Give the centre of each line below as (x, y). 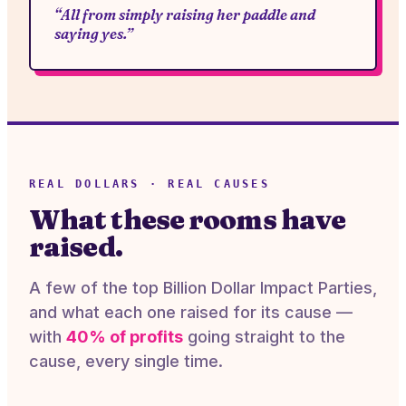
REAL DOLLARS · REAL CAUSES (150, 184)
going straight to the (264, 337)
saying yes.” (93, 34)
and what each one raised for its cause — (191, 313)
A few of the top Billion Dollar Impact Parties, (203, 288)
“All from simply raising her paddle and (185, 15)
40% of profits (125, 337)
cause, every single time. (126, 362)
